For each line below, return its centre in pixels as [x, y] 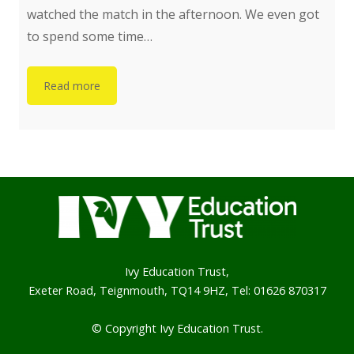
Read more [72, 85]
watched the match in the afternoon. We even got [173, 14]
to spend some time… [90, 36]
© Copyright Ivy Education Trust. [177, 328]
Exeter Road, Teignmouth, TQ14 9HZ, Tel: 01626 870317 [177, 290]
